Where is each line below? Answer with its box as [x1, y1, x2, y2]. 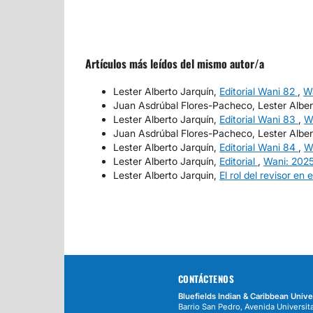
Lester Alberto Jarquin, [113, 168, 219, 181]
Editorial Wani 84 [219, 140, 298, 153]
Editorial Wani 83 [219, 112, 298, 125]
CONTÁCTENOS [177, 271, 234, 286]
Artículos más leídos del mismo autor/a [85, 54, 264, 72]
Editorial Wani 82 [219, 85, 298, 97]
